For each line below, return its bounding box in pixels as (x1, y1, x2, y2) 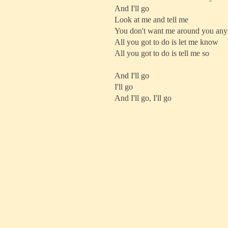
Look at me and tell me (115, 15, 188, 24)
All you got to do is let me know (115, 38, 218, 46)
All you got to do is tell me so (115, 49, 209, 58)
